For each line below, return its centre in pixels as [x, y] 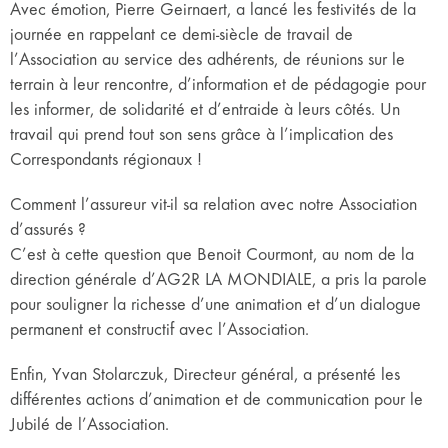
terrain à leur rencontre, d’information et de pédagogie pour [218, 84]
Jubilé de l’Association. [89, 424]
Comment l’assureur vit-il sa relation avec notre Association [213, 204]
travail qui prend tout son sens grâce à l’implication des [201, 134]
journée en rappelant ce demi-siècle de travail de [181, 34]
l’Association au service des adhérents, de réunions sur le [207, 59]
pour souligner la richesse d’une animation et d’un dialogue [215, 304]
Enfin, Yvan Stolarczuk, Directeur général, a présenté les [205, 374]
